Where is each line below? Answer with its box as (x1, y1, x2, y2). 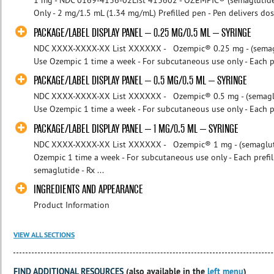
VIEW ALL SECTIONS (13, 229, 75, 240)
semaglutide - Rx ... (34, 164, 105, 176)
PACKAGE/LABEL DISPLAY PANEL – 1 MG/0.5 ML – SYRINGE (34, 121, 239, 136)
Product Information (34, 199, 110, 211)
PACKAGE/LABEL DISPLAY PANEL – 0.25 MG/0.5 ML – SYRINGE (34, 25, 252, 40)
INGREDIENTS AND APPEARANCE (34, 182, 144, 197)
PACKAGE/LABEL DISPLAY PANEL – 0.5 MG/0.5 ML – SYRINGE (34, 73, 248, 88)
